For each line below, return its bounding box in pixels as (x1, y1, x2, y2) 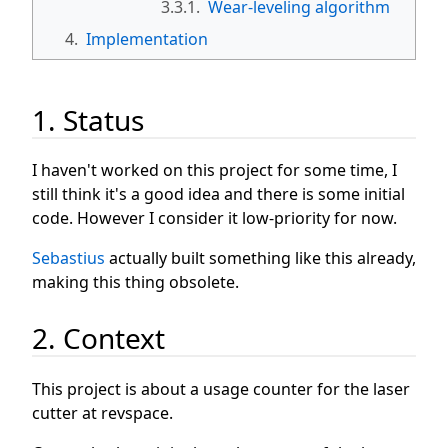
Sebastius (32, 247, 105, 270)
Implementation (86, 27, 208, 50)
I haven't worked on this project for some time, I (32, 159, 397, 182)
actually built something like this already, (105, 247, 416, 270)
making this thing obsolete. (32, 271, 239, 294)
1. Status (32, 100, 144, 139)
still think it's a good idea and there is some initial (32, 183, 405, 206)
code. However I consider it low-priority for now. (32, 207, 397, 230)
